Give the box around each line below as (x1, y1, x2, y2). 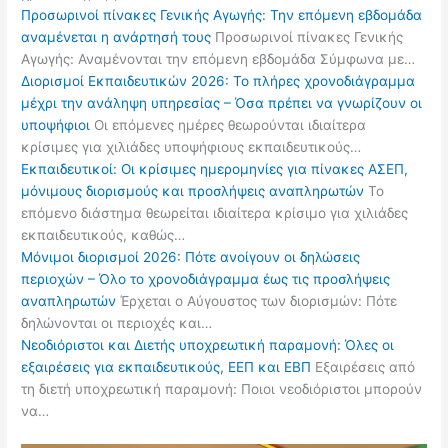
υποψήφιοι (21, 116, 91, 133)
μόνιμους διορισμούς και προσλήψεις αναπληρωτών (21, 182, 365, 199)
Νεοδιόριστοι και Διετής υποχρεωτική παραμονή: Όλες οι (21, 336, 395, 353)
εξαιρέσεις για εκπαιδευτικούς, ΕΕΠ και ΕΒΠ (21, 358, 312, 375)
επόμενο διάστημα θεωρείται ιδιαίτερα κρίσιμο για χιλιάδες (21, 204, 409, 221)
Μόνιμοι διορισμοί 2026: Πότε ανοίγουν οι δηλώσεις (21, 248, 361, 265)
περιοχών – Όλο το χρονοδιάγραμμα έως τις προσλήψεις (21, 270, 391, 287)
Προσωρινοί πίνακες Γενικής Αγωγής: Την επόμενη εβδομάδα (21, 6, 423, 23)
